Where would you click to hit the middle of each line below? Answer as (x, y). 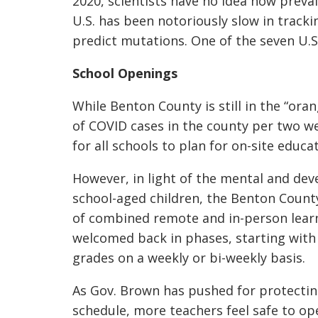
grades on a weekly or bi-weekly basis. (191, 258)
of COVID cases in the (139, 126)
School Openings (125, 73)
